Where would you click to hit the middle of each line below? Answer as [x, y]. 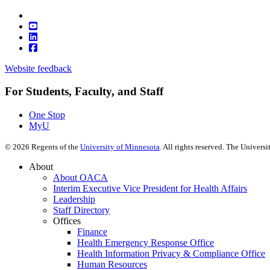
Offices [67, 221]
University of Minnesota [120, 147]
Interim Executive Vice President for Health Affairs [150, 189]
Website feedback [38, 68]
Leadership [74, 199]
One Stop [47, 115]
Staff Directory [81, 210]
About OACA [80, 178]
